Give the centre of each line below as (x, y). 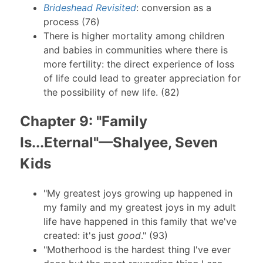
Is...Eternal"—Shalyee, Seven (119, 143)
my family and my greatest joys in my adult (139, 207)
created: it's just (80, 235)
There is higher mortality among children (134, 36)
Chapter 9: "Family (83, 122)
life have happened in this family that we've (140, 221)
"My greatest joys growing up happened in (138, 193)
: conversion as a (173, 8)
